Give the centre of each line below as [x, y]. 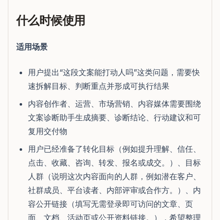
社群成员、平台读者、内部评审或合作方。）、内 [114, 190]
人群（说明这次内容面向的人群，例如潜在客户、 [114, 176]
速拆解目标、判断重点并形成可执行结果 [99, 86]
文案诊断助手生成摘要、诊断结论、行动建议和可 [114, 117]
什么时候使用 [51, 20]
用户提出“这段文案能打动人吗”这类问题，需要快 [114, 72]
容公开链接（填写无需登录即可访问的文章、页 [110, 204]
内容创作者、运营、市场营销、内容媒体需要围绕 [114, 104]
